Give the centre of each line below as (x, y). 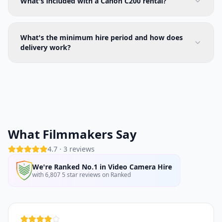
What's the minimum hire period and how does (102, 38)
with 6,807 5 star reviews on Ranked (82, 174)
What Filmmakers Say (72, 134)
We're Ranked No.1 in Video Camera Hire (102, 166)
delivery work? (46, 48)
